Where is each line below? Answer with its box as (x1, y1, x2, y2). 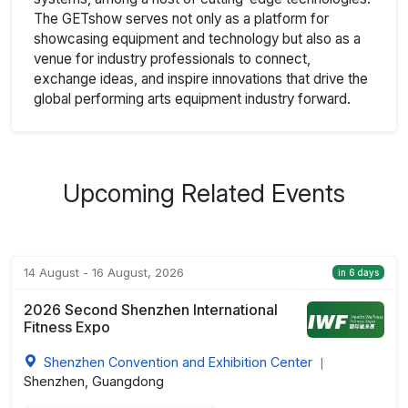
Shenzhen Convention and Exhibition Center (43, 353, 312, 370)
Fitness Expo (23, 317, 110, 336)
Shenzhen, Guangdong (23, 372, 164, 389)
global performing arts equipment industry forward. (34, 89, 351, 107)
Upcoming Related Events (63, 178, 345, 209)
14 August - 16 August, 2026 (23, 264, 184, 280)
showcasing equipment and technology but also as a (34, 29, 361, 47)
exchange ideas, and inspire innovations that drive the (34, 69, 368, 87)
